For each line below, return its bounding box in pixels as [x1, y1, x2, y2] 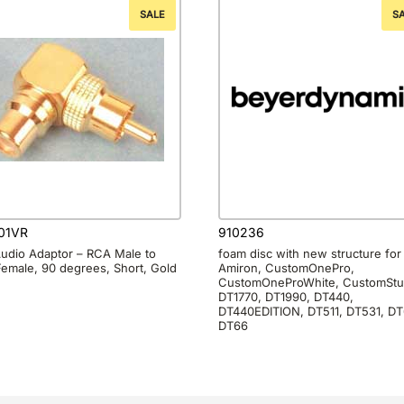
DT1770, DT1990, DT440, [218, 289, 354, 304]
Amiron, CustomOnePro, [218, 260, 355, 275]
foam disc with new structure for [218, 245, 402, 261]
